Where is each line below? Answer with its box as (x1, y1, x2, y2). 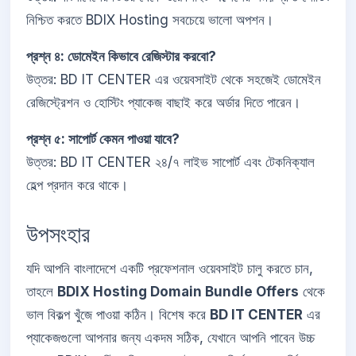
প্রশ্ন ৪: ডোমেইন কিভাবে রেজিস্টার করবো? (26, 48, 216, 64)
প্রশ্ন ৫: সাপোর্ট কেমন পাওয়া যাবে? (26, 130, 180, 147)
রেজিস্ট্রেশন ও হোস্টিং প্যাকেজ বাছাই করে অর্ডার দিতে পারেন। (26, 94, 300, 110)
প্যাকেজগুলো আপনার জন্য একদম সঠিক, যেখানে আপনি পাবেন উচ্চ (26, 330, 315, 346)
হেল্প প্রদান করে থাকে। (26, 176, 128, 193)
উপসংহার (26, 220, 90, 248)
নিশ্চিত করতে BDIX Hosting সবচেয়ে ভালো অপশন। (26, 12, 273, 29)
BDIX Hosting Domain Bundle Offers (57, 284, 299, 300)
